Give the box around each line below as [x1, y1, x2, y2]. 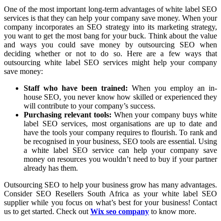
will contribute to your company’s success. [24, 101, 155, 110]
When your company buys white [111, 110, 218, 119]
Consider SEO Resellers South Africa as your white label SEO [4, 189, 217, 198]
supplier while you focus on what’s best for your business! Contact [4, 198, 217, 207]
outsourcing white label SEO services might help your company [4, 58, 217, 67]
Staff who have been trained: [24, 83, 132, 92]
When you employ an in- [132, 83, 217, 92]
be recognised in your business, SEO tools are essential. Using [24, 137, 217, 146]
